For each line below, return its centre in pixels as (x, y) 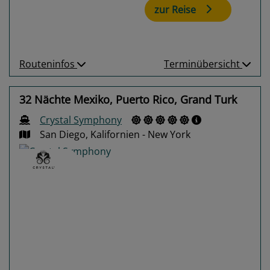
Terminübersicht (203, 64)
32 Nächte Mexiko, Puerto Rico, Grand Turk (128, 99)
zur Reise (175, 10)
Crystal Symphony (81, 120)
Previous (56, 232)
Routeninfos (48, 64)
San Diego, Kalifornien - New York (115, 134)
